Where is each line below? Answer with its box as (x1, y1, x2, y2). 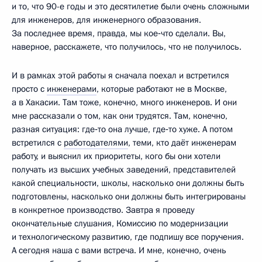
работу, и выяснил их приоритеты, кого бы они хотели (12, 150, 220, 162)
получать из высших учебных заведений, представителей (12, 163, 236, 175)
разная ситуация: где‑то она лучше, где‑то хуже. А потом (12, 123, 233, 135)
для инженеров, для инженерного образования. (12, 13, 201, 26)
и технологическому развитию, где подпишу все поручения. (12, 230, 244, 243)
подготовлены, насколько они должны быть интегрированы (12, 190, 246, 202)
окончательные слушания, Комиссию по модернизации (12, 217, 228, 229)
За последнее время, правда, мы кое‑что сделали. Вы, (12, 27, 226, 39)
